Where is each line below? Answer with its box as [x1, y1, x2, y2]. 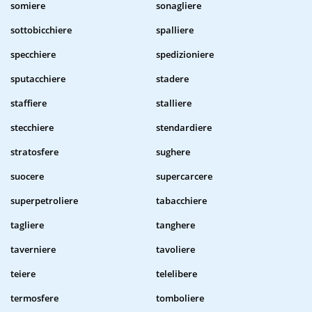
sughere [156, 146, 190, 159]
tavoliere [156, 243, 195, 256]
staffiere [10, 97, 47, 110]
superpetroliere [10, 194, 78, 208]
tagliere [10, 219, 44, 232]
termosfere [10, 292, 58, 305]
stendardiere [156, 121, 212, 134]
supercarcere [156, 170, 212, 183]
